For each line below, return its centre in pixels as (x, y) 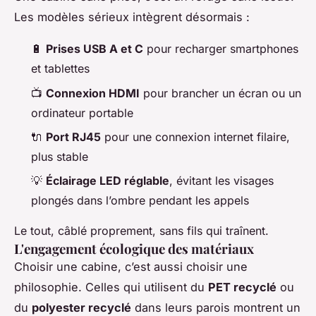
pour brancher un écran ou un (220, 93)
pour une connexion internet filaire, (195, 136)
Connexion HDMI (93, 93)
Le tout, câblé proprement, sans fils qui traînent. (141, 231)
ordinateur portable (82, 113)
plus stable (60, 156)
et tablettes (60, 69)
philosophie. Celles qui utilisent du (111, 287)
